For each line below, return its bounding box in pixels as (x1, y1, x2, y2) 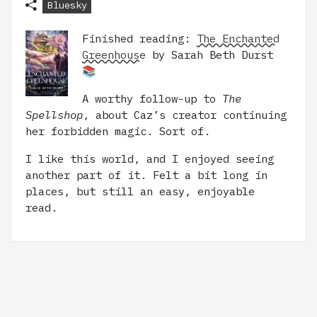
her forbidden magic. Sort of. (25, 124, 210, 139)
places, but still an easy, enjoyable (25, 184, 255, 199)
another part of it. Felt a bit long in (25, 168, 267, 183)
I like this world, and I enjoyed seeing (25, 151, 274, 166)
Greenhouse (82, 47, 146, 62)
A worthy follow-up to (82, 91, 222, 106)
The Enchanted (197, 31, 279, 46)
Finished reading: (82, 31, 197, 46)
